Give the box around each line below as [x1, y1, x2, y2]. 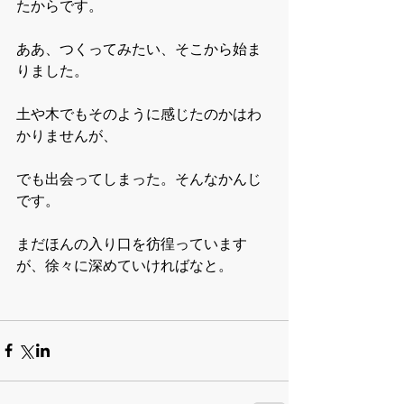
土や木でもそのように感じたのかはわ [16, 105, 262, 123]
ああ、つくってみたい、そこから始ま [16, 40, 262, 58]
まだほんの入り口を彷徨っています [16, 234, 247, 252]
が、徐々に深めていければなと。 [16, 256, 233, 274]
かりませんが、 [16, 126, 117, 144]
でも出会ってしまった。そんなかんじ [16, 170, 262, 188]
